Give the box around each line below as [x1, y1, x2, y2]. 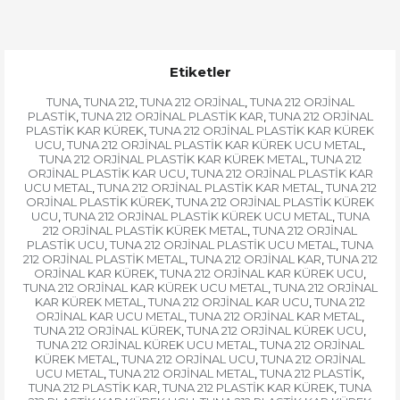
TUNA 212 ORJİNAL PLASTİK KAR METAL [96, 180, 321, 196]
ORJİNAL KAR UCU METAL [36, 309, 184, 324]
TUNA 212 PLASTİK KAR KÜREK [162, 380, 334, 396]
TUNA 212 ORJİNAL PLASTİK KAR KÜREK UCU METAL [67, 137, 362, 153]
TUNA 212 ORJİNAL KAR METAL [189, 309, 362, 324]
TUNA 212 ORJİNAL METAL [109, 366, 254, 381]
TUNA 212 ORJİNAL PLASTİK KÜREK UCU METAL [62, 209, 332, 224]
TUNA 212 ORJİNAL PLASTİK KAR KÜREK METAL [38, 152, 305, 167]
